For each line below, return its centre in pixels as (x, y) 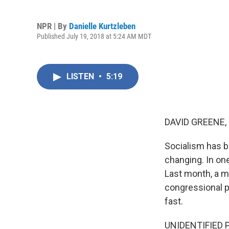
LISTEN (81, 76)
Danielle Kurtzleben (102, 26)
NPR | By (53, 26)
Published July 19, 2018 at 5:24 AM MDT (94, 36)
